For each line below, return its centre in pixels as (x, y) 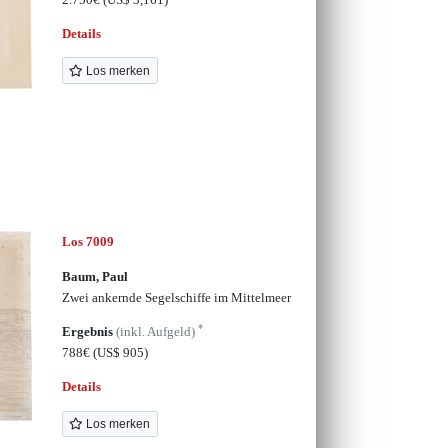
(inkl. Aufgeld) (156, 331)
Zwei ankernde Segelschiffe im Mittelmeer (176, 297)
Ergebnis (88, 331)
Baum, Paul (94, 276)
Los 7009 (87, 242)
